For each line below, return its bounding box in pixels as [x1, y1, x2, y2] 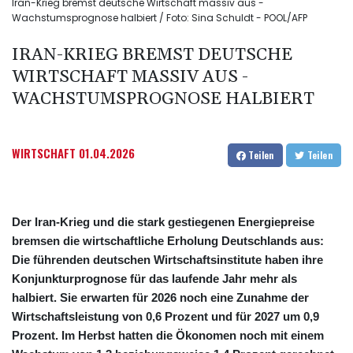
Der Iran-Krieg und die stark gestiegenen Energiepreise [12, 215, 314, 229]
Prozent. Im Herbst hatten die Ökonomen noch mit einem [12, 329, 324, 343]
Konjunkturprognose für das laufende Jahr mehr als [12, 272, 297, 286]
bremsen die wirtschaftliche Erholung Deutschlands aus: [12, 234, 324, 248]
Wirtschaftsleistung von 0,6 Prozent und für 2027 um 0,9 [12, 310, 319, 324]
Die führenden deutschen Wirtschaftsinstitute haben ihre [12, 253, 323, 267]
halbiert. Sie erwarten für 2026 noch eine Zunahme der [12, 291, 309, 305]
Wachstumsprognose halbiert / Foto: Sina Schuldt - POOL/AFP [12, 11, 307, 25]
